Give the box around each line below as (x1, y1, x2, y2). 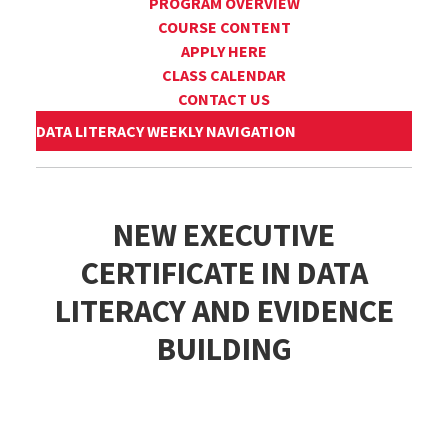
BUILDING (156, 329, 292, 370)
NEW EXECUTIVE (113, 215, 335, 256)
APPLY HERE (181, 41, 267, 62)
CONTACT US (178, 89, 270, 110)
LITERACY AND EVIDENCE (54, 291, 394, 332)
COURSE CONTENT (157, 17, 291, 38)
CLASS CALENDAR (162, 65, 286, 86)
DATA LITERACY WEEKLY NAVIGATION (36, 121, 296, 142)
